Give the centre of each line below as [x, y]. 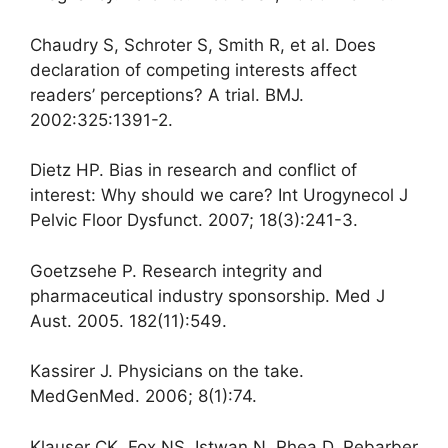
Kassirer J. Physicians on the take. [167, 371]
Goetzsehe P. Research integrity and [176, 270]
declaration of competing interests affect [193, 69]
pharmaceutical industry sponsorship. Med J [207, 295]
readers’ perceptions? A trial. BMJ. [167, 94]
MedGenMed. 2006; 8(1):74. [143, 396]
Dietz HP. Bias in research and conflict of [193, 170]
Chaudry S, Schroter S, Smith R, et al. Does [203, 44]
